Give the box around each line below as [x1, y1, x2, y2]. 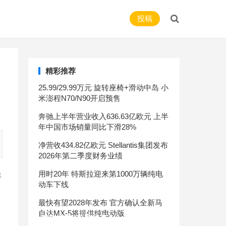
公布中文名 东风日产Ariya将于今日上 [33, 214, 168, 222]
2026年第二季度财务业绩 [38, 151, 123, 160]
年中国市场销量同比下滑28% [38, 123, 136, 131]
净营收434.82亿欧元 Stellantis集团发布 [38, 141, 168, 149]
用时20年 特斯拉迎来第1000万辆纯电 [38, 169, 163, 178]
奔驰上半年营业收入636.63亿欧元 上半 [38, 112, 168, 121]
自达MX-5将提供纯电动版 [38, 209, 125, 217]
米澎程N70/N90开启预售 [38, 94, 121, 102]
